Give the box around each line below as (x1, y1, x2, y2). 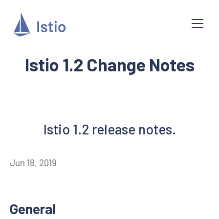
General (10, 200, 55, 217)
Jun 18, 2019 (10, 157, 57, 168)
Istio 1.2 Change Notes (24, 54, 195, 75)
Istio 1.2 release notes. (43, 121, 176, 137)
